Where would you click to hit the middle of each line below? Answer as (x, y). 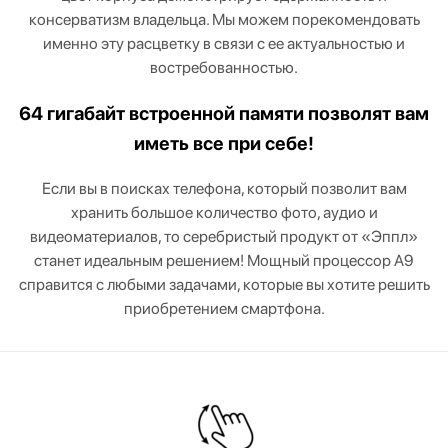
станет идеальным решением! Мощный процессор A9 (224, 261)
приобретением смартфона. (224, 309)
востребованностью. (224, 67)
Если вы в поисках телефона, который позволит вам (224, 189)
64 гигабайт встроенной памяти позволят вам (224, 113)
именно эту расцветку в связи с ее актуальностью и (224, 43)
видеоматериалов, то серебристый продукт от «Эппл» (224, 237)
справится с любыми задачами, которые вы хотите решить (224, 285)
